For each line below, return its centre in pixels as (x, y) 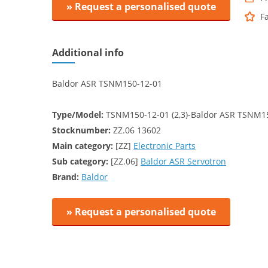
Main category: (83, 146)
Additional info (88, 53)
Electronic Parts (165, 146)
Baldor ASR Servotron (183, 161)
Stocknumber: (81, 130)
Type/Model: (78, 115)
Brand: (66, 177)
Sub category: (80, 161)
